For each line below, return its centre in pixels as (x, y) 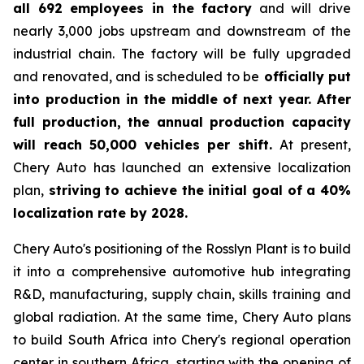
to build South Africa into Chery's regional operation (182, 340)
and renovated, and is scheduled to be (136, 77)
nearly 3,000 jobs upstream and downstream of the (182, 31)
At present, (316, 145)
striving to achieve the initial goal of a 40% (197, 191)
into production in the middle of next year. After (182, 100)
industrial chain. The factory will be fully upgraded (182, 54)
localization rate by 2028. (100, 213)
